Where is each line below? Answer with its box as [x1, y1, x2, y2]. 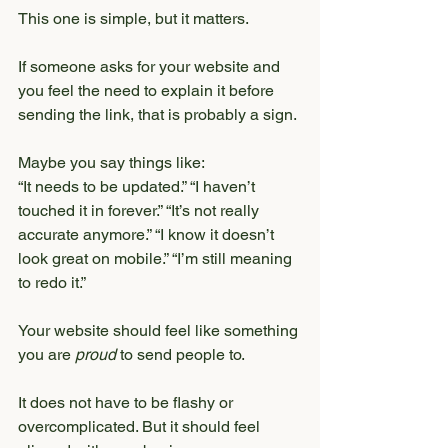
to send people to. [116, 345, 245, 364]
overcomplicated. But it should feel [18, 417, 264, 436]
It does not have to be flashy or [18, 393, 237, 412]
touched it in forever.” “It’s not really [18, 201, 263, 220]
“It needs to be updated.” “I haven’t [18, 177, 259, 196]
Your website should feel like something [18, 321, 302, 340]
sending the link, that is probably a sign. [18, 105, 297, 124]
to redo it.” [18, 273, 86, 292]
